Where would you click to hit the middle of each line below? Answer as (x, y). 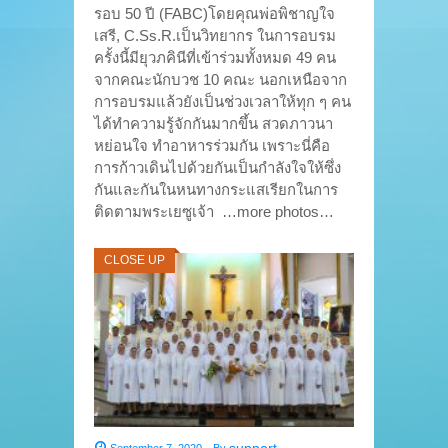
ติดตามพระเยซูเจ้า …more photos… (214, 212)
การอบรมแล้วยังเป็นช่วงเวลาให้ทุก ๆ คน (222, 102)
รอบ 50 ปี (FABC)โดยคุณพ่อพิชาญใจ (214, 14)
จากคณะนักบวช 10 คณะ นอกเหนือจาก (220, 80)
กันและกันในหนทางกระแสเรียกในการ (216, 190)
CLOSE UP (134, 260)
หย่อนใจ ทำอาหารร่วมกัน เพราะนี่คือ (212, 146)
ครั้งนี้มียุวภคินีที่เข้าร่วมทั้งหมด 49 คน (215, 58)
